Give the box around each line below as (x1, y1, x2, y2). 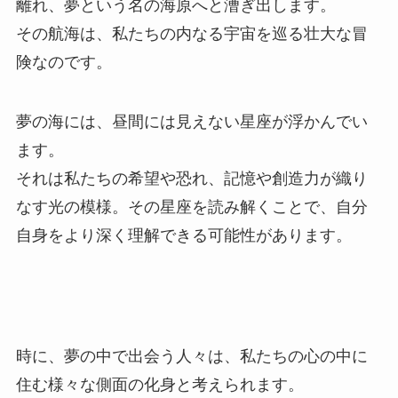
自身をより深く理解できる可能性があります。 (15, 227, 352, 245)
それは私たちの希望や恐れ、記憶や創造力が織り (15, 170, 368, 188)
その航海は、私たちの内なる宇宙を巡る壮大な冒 (15, 24, 368, 43)
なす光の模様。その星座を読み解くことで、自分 (15, 198, 368, 217)
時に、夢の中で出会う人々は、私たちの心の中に (15, 347, 368, 366)
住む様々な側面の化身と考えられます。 (15, 376, 304, 394)
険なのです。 (15, 52, 112, 71)
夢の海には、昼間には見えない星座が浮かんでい (15, 113, 368, 131)
